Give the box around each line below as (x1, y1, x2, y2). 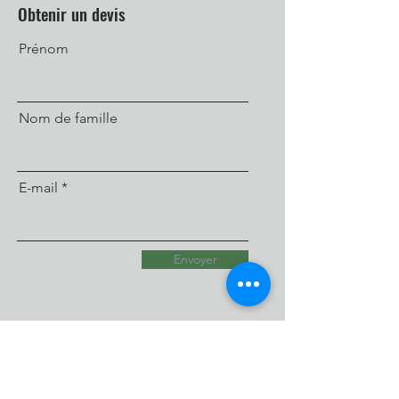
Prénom (19, 39, 69, 57)
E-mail (19, 178, 58, 196)
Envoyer (173, 250, 217, 267)
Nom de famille (19, 109, 118, 126)
